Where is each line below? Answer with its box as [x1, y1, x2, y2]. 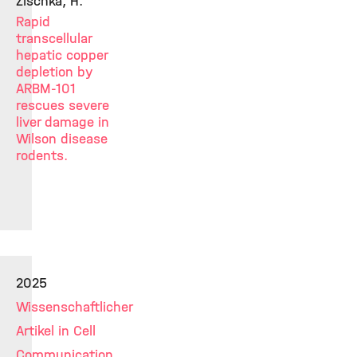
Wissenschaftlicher [16, 298, 132, 316]
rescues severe [16, 96, 109, 114]
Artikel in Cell [16, 322, 96, 339]
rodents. [16, 147, 68, 164]
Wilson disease [16, 130, 108, 147]
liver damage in [16, 113, 109, 131]
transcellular [16, 29, 92, 47]
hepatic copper [16, 46, 108, 64]
